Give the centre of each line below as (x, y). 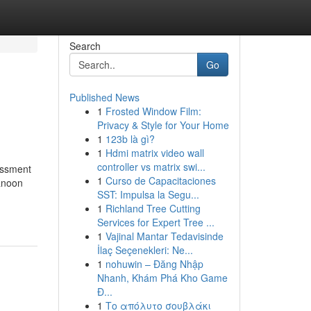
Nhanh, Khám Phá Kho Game (162, 278)
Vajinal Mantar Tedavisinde (164, 236)
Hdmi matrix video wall (154, 153)
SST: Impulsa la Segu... (148, 194)
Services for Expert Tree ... (155, 222)
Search (85, 46)
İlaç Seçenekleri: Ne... (145, 250)
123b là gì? (130, 139)
